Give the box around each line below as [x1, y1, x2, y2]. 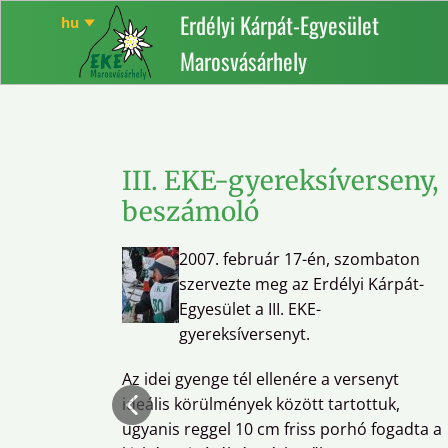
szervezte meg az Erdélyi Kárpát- [179, 273, 424, 295]
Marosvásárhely [180, 44, 307, 79]
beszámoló [122, 195, 259, 228]
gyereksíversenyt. [179, 323, 310, 345]
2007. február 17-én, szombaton [179, 248, 420, 270]
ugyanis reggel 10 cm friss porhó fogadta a [122, 418, 442, 440]
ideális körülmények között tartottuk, [122, 393, 400, 415]
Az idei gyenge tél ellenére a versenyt [122, 368, 399, 390]
